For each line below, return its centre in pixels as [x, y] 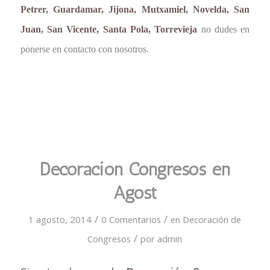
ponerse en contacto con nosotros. [84, 49]
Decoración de [212, 219]
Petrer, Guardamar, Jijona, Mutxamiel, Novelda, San [135, 9]
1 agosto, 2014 [60, 219]
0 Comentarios [131, 219]
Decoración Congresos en [135, 169]
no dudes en [224, 29]
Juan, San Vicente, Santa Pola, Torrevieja [109, 29]
